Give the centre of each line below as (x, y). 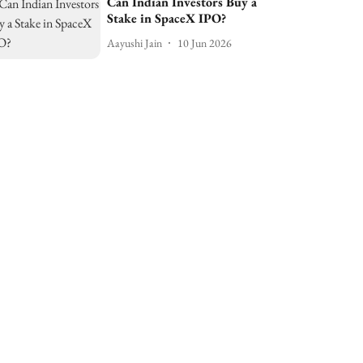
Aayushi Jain (135, 43)
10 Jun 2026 (205, 43)
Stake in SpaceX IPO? (167, 18)
